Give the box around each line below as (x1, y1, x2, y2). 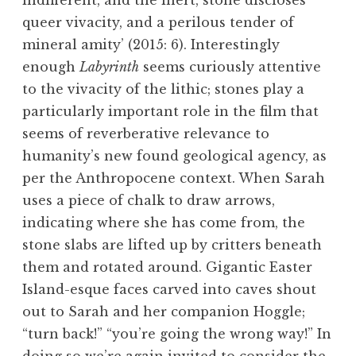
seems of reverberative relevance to (22, 126, 269, 142)
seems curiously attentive (139, 59, 321, 75)
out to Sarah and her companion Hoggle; (22, 304, 305, 320)
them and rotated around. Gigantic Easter (22, 259, 312, 276)
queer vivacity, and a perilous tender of (22, 14, 294, 31)
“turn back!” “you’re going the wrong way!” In (22, 326, 331, 342)
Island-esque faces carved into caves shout (22, 281, 316, 298)
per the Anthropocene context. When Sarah (22, 170, 325, 187)
